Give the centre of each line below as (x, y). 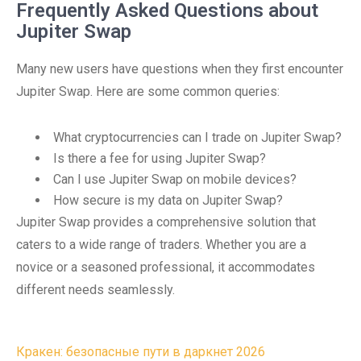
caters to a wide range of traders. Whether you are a (161, 245)
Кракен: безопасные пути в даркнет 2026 (141, 352)
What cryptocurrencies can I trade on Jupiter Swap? (197, 137)
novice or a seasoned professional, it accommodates (166, 267)
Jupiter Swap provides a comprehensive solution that (166, 222)
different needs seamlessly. (95, 290)
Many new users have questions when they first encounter (180, 69)
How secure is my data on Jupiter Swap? (168, 200)
